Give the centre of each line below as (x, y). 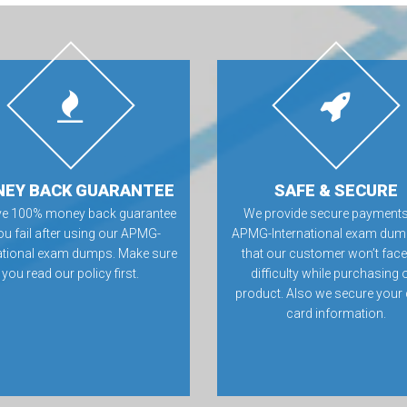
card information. (337, 313)
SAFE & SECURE (337, 190)
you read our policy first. (71, 273)
